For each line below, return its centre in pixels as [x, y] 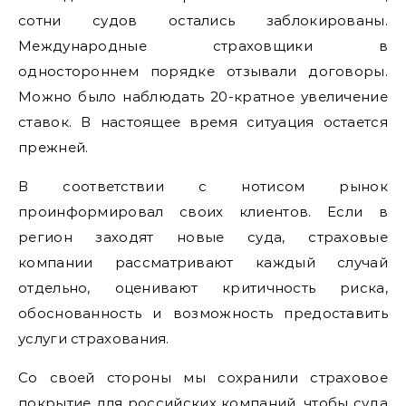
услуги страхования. [94, 338]
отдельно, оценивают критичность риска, [203, 287]
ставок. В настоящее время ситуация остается [203, 121]
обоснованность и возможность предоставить [203, 313]
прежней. [53, 147]
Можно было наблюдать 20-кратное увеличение [203, 96]
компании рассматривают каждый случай [203, 262]
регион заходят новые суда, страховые [203, 237]
